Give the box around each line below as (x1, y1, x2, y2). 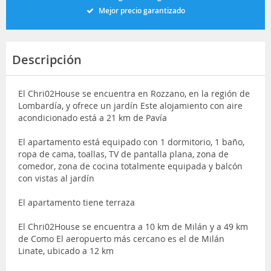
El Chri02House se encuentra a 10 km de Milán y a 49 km (18, 220, 248, 232)
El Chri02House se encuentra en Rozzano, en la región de (18, 87, 250, 99)
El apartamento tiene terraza (18, 196, 135, 208)
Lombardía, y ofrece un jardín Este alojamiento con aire (18, 99, 243, 111)
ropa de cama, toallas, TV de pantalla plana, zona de (18, 148, 229, 160)
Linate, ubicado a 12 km (18, 244, 114, 256)
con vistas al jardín (18, 172, 94, 184)
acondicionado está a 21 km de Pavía (18, 111, 167, 123)
